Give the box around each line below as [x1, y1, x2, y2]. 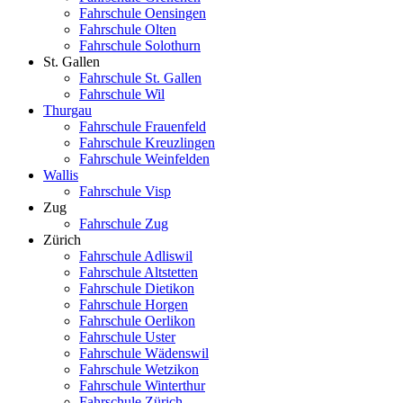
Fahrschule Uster [79, 329, 175, 345]
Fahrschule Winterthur [79, 378, 205, 394]
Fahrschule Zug [79, 216, 168, 232]
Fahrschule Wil [79, 86, 165, 103]
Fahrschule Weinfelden [79, 151, 210, 167]
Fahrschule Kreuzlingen [79, 135, 215, 151]
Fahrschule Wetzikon [79, 362, 199, 378]
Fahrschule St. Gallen [79, 70, 201, 86]
